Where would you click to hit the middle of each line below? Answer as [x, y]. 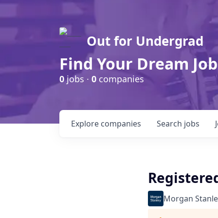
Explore [86, 124]
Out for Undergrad [145, 41]
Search [170, 124]
